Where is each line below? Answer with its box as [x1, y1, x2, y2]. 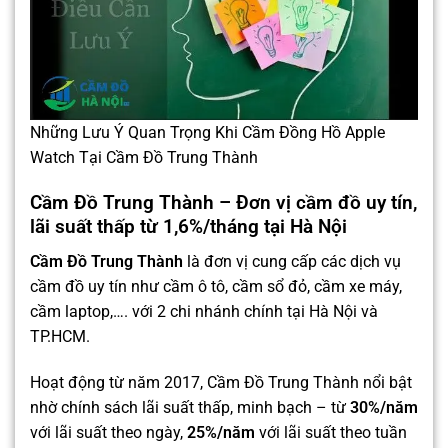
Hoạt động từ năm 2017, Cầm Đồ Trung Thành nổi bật [30, 372, 412, 392]
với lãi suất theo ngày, [30, 422, 187, 442]
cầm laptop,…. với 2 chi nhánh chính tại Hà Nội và [30, 301, 378, 321]
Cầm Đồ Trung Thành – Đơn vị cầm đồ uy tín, [30, 191, 417, 215]
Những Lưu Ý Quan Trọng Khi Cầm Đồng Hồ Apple [30, 123, 385, 143]
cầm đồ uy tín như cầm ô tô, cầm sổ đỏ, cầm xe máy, [30, 276, 402, 296]
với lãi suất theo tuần [255, 422, 407, 442]
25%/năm [187, 422, 255, 442]
